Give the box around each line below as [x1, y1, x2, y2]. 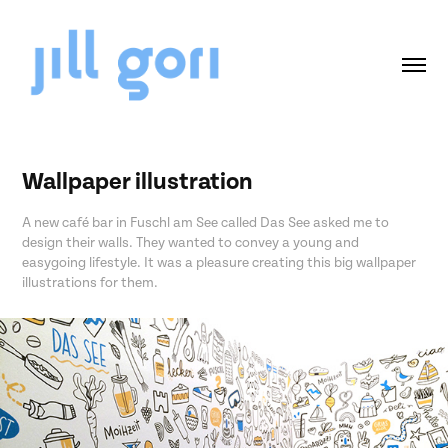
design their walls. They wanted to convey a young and [22, 234, 360, 250]
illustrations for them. [22, 274, 159, 290]
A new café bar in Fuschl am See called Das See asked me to [22, 214, 390, 230]
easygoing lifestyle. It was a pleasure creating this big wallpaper [22, 254, 417, 270]
